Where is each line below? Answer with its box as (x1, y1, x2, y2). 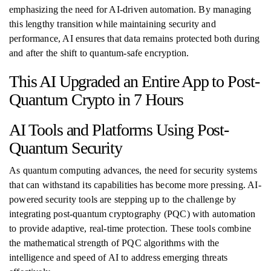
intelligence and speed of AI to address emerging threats (9, 252, 228, 263)
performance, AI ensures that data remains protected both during (9, 33, 260, 44)
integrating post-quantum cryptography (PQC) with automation (9, 209, 256, 219)
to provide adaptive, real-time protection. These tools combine (9, 223, 252, 233)
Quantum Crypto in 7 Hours (9, 90, 183, 109)
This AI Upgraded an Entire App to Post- (9, 72, 260, 91)
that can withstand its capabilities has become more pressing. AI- (9, 180, 261, 190)
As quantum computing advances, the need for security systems (9, 165, 257, 175)
